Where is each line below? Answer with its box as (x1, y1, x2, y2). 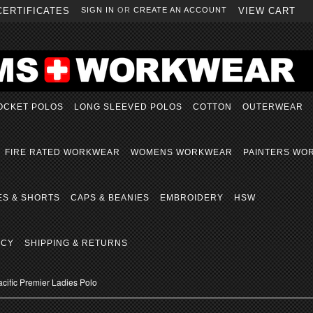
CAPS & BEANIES (71, 193, 150, 203)
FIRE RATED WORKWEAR (5, 147, 120, 157)
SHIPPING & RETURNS (24, 238, 128, 248)
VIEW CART (238, 6, 296, 16)
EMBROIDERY (160, 193, 224, 203)
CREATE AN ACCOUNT (133, 6, 227, 14)
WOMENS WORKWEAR (131, 147, 233, 157)
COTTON (193, 102, 232, 112)
